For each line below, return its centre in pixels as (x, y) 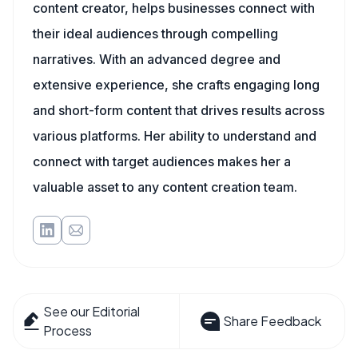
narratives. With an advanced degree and (157, 59)
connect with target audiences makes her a (162, 161)
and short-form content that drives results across (179, 110)
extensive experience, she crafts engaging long (176, 85)
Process (68, 330)
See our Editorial (92, 311)
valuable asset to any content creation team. (165, 187)
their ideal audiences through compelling (155, 34)
